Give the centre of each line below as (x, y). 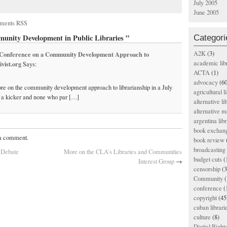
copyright (205, 198)
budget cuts (208, 159)
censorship (207, 169)
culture (202, 217)
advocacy (206, 82)
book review (209, 140)
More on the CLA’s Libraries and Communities (123, 152)
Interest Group (156, 162)
